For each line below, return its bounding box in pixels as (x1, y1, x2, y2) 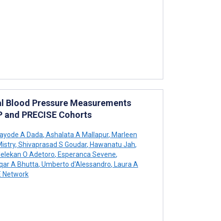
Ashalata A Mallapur (44, 130, 109, 139)
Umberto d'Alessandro (40, 160, 111, 168)
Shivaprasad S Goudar (17, 140, 87, 148)
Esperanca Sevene (56, 150, 116, 158)
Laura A (112, 160, 138, 168)
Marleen (110, 130, 137, 139)
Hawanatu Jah (88, 140, 135, 148)
